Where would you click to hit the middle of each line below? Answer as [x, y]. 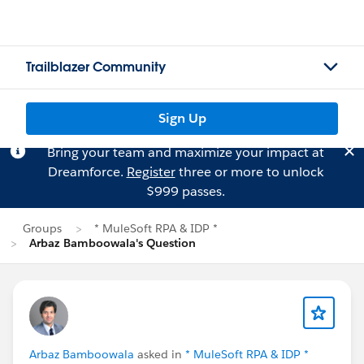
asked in [160, 354]
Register [151, 172]
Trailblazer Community [96, 67]
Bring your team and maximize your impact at [185, 152]
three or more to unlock [249, 172]
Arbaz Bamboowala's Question [113, 243]
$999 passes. [185, 191]
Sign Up [182, 118]
